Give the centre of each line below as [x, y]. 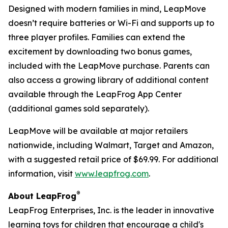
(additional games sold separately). [79, 108]
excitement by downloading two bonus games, [100, 51]
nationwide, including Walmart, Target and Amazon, [111, 145]
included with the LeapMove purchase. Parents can [109, 66]
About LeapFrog [42, 196]
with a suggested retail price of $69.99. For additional [113, 159]
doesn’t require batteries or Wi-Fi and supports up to [111, 23]
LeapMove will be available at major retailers [98, 131]
